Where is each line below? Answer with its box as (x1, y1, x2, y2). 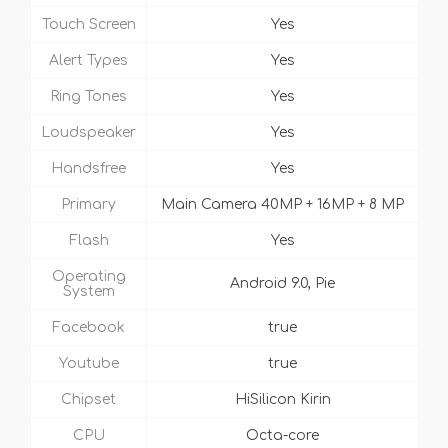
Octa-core (246, 428, 319, 444)
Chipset (61, 392, 116, 408)
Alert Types (49, 53, 128, 69)
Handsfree (51, 161, 126, 177)
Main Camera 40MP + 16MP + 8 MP (161, 197, 404, 213)
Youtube (58, 356, 119, 372)
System (62, 284, 115, 300)
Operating (51, 269, 126, 285)
